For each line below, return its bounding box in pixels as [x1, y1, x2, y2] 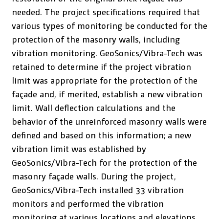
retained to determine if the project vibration [12, 61, 191, 72]
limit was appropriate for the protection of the [12, 74, 197, 86]
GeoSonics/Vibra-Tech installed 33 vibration [12, 184, 184, 195]
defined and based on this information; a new [12, 129, 191, 140]
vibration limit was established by [12, 143, 146, 154]
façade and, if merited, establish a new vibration [12, 88, 202, 99]
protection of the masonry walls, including [12, 33, 180, 44]
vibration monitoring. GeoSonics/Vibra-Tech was [12, 47, 202, 58]
